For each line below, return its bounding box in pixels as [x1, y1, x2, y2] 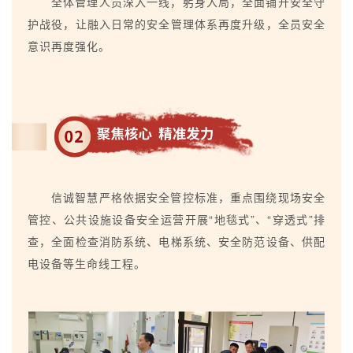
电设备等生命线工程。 [28, 255, 146, 271]
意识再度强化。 [28, 38, 110, 54]
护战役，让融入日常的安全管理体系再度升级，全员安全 [28, 16, 325, 32]
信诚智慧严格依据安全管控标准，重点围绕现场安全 [51, 188, 325, 205]
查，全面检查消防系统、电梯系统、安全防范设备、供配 [28, 232, 325, 249]
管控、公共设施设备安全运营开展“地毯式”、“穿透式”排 [28, 210, 325, 227]
